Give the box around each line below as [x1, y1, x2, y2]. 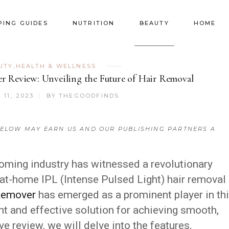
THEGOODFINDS [59, 92, 120, 99]
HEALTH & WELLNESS [15, 62, 97, 70]
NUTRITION [72, 19, 115, 27]
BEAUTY [139, 19, 169, 27]
